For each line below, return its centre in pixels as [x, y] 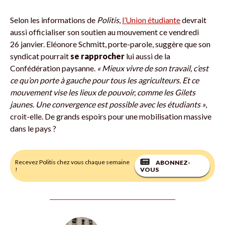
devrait [193, 20]
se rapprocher [97, 56]
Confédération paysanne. [53, 68]
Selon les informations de [53, 20]
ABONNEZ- [173, 162]
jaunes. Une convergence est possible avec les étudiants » [108, 104]
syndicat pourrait [39, 56]
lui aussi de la [148, 56]
